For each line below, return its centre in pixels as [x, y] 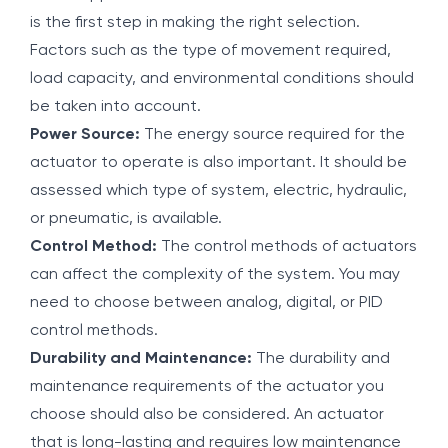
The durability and [321, 359]
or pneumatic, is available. [126, 219]
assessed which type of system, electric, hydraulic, [218, 191]
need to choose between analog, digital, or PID [206, 303]
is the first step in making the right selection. [195, 23]
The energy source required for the [272, 135]
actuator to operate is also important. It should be [218, 163]
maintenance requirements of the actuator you [207, 387]
